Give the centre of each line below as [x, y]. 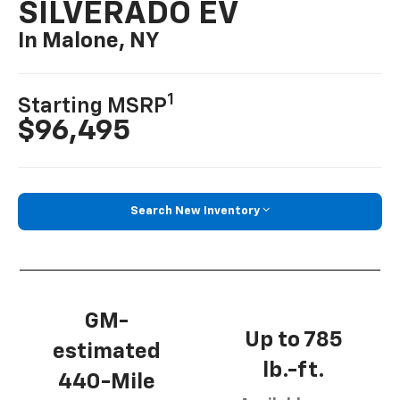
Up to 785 [293, 341]
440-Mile [107, 382]
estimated [107, 351]
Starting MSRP [93, 107]
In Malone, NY [89, 42]
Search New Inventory [195, 212]
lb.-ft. [293, 371]
